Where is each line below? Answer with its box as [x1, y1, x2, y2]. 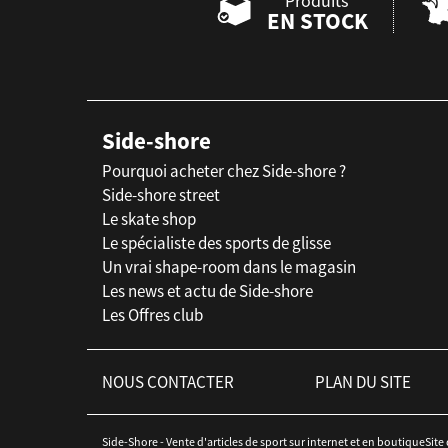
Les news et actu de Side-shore [102, 280, 313, 303]
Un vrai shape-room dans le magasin [102, 256, 356, 279]
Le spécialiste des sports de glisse [102, 232, 331, 255]
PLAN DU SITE [315, 371, 411, 394]
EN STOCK [266, 5, 368, 35]
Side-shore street [102, 184, 220, 207]
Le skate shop [102, 208, 196, 231]
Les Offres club [102, 304, 203, 327]
